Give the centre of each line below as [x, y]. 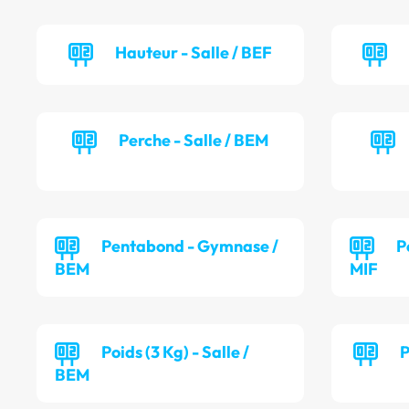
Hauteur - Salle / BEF [194, 53]
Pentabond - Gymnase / [190, 246]
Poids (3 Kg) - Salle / [175, 352]
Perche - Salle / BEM [194, 141]
